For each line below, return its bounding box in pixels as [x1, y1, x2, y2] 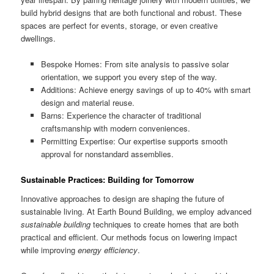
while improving [21, 244, 78, 256]
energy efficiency [78, 244, 138, 256]
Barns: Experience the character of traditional [40, 109, 201, 121]
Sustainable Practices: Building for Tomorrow [21, 173, 194, 185]
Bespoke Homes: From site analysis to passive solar [40, 57, 229, 70]
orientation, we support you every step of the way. [40, 70, 217, 83]
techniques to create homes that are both [91, 218, 239, 231]
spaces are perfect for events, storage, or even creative [21, 19, 218, 31]
